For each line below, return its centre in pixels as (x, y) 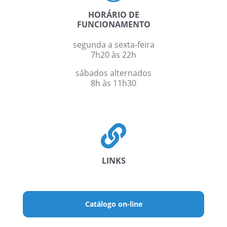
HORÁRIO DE (113, 15)
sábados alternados (113, 73)
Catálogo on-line (113, 204)
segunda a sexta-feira (113, 45)
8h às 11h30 (113, 83)
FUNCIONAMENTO (113, 25)
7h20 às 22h (113, 55)
